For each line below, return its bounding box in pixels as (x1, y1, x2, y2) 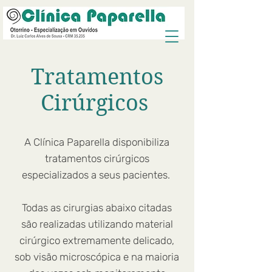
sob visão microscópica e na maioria (15, 251, 179, 263)
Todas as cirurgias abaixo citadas (22, 202, 172, 214)
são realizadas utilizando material (21, 218, 173, 230)
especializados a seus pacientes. (21, 169, 172, 181)
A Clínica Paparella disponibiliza (24, 136, 169, 148)
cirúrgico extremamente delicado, (19, 234, 174, 246)
